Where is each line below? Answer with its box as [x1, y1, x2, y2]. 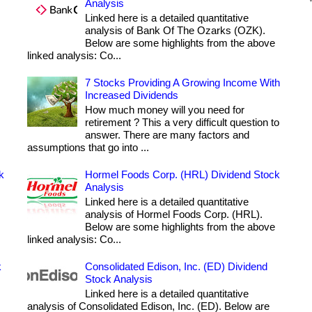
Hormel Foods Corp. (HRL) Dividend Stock [85, 169, 280, 181]
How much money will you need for [85, 104, 244, 116]
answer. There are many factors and [85, 129, 249, 141]
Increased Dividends [85, 89, 178, 102]
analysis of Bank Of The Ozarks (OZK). [85, 24, 265, 37]
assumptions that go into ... [27, 141, 149, 154]
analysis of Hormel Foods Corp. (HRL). [85, 208, 263, 221]
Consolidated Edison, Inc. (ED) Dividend [85, 260, 267, 273]
